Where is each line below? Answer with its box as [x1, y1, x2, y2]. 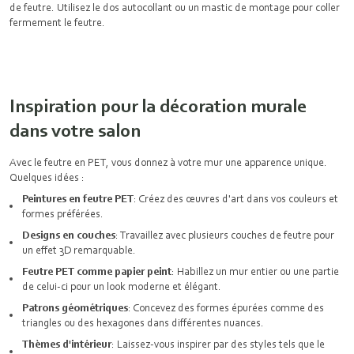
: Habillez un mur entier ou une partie [171, 265, 339, 277]
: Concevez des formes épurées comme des [128, 301, 324, 314]
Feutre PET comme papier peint [22, 265, 171, 277]
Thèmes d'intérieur [22, 337, 111, 350]
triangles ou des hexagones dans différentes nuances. [22, 316, 266, 329]
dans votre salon [9, 119, 141, 141]
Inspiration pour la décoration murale [9, 94, 307, 117]
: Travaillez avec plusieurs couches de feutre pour [115, 228, 334, 241]
